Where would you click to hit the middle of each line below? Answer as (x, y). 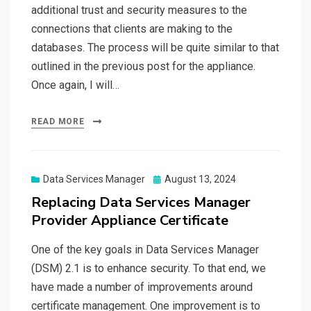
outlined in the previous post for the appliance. (143, 67)
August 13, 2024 (200, 179)
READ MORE (58, 122)
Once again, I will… (75, 85)
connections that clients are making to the (132, 29)
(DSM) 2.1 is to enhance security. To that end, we (149, 269)
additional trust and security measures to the (139, 10)
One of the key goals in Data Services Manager (145, 250)
